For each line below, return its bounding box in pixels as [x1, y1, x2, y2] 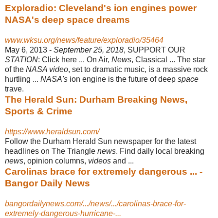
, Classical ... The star [131, 55, 205, 64]
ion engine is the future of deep [68, 74, 178, 83]
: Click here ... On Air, [38, 55, 111, 64]
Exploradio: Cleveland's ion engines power [5, 2, 197, 13]
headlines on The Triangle [5, 146, 97, 155]
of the [5, 65, 26, 73]
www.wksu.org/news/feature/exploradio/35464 [5, 36, 163, 44]
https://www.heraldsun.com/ [5, 127, 99, 136]
